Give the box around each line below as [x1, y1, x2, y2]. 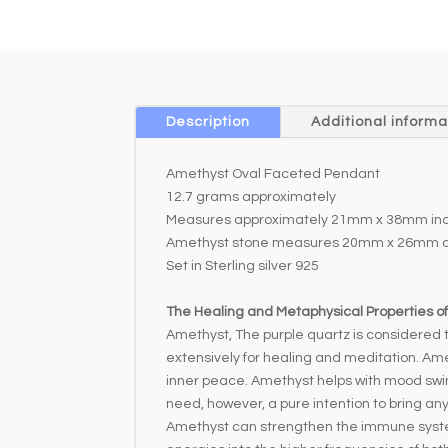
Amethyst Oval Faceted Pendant [166, 166, 381, 181]
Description [166, 114, 251, 129]
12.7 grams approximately [166, 189, 337, 204]
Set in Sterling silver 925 [166, 258, 320, 273]
